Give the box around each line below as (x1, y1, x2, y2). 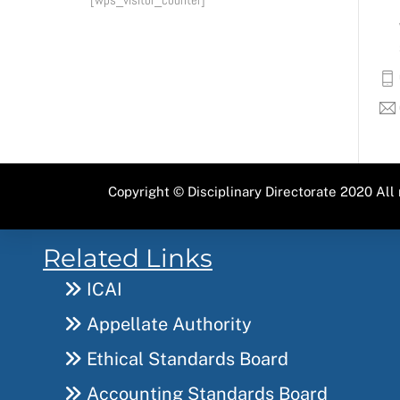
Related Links (43, 242, 212, 273)
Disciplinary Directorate (187, 184, 337, 200)
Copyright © (108, 184, 187, 200)
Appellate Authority (82, 312, 252, 335)
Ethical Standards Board (82, 347, 288, 370)
